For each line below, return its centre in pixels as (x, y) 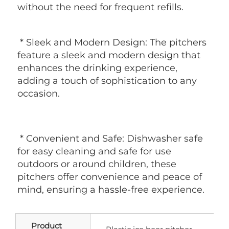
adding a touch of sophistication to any (107, 81)
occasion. (39, 93)
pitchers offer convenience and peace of (110, 177)
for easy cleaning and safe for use (94, 151)
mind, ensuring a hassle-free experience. (111, 189)
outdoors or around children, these (97, 164)
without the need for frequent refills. (100, 7)
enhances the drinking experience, (97, 68)
